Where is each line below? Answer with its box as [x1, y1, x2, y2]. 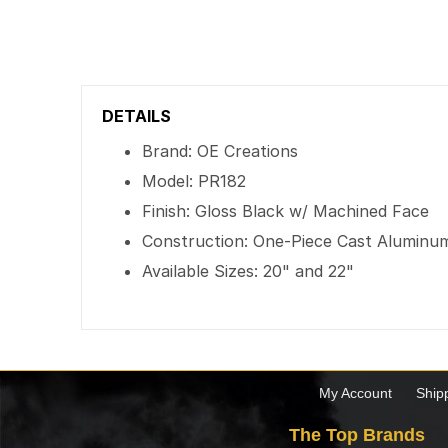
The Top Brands [289, 425, 425, 445]
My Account [318, 385, 392, 401]
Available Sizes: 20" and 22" [142, 261, 355, 281]
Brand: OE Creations [142, 141, 299, 161]
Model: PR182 [142, 171, 247, 191]
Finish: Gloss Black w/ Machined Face [142, 201, 430, 221]
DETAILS [102, 106, 172, 126]
